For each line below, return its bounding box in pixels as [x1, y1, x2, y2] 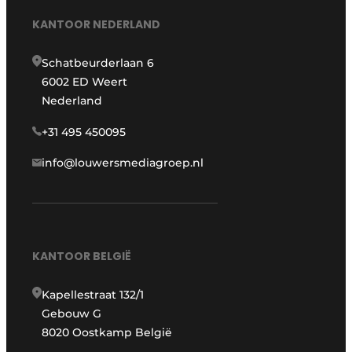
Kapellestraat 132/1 [42, 288, 145, 302]
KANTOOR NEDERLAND [32, 16, 161, 32]
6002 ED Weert [42, 74, 128, 89]
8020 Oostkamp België [42, 325, 173, 340]
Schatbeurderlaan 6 [42, 55, 155, 70]
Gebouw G [42, 306, 102, 321]
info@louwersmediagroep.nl [42, 155, 204, 170]
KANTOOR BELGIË [32, 248, 132, 265]
